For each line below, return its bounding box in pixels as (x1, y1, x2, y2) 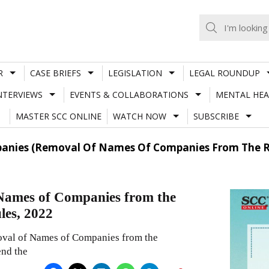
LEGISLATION (107, 67, 162, 79)
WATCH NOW (112, 110, 166, 122)
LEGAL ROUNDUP (189, 67, 260, 79)
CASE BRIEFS (29, 67, 81, 79)
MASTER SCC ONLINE (15, 110, 101, 122)
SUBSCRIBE (193, 110, 239, 122)
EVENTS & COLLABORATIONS (69, 88, 189, 100)
